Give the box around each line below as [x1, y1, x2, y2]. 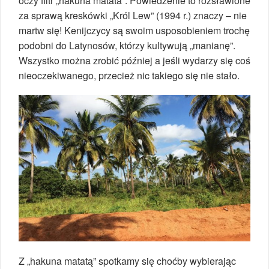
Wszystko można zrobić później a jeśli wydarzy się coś [19, 53, 250, 68]
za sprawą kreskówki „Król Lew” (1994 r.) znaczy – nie [19, 8, 247, 23]
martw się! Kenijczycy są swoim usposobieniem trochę [19, 23, 250, 38]
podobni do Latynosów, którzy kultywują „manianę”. [19, 38, 235, 53]
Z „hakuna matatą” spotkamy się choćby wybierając [19, 253, 236, 268]
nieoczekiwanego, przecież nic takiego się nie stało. [19, 68, 240, 83]
